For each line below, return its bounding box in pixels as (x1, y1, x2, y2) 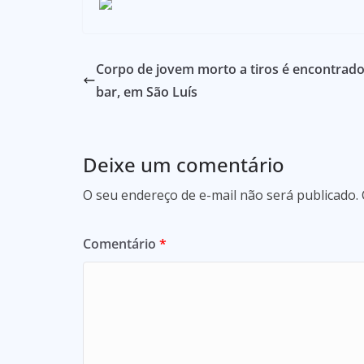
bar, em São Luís (96, 82, 197, 101)
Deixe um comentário (83, 150, 284, 178)
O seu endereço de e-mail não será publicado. (83, 185, 358, 204)
